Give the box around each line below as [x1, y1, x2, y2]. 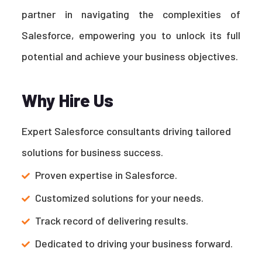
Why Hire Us [22, 89, 114, 111]
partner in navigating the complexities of [22, 8, 240, 21]
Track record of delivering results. [35, 214, 189, 227]
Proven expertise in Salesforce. [35, 168, 178, 182]
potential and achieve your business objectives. [22, 50, 239, 63]
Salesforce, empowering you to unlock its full [22, 29, 240, 42]
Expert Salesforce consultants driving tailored [22, 125, 232, 138]
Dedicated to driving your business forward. [35, 237, 233, 250]
